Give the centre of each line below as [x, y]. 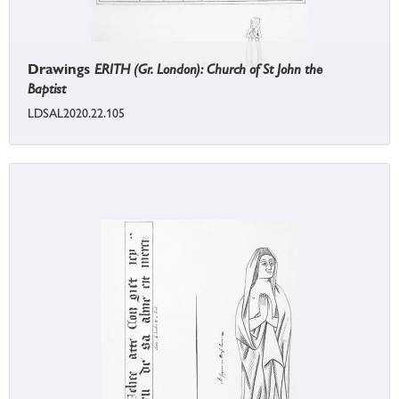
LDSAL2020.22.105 [76, 114]
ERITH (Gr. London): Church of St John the [208, 69]
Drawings [61, 69]
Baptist [47, 89]
